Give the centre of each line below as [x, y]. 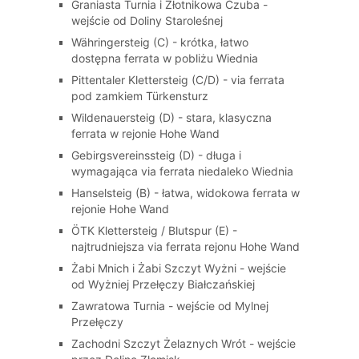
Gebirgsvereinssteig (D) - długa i [156, 155]
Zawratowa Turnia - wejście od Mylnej [169, 306]
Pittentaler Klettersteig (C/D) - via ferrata [177, 80]
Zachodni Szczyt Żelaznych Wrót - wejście [183, 343]
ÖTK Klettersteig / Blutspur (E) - [154, 230]
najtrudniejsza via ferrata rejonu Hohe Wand [185, 246]
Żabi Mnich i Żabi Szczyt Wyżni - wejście [178, 268]
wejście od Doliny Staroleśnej [147, 20]
